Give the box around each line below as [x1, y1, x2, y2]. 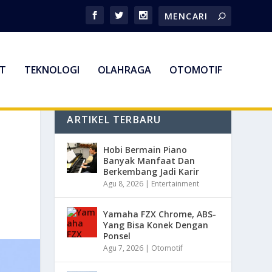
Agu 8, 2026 [103, 178, 144, 189]
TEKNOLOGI [24, 63, 80, 76]
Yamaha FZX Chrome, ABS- [103, 208, 217, 220]
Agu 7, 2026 [103, 242, 144, 253]
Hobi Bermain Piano [103, 143, 188, 155]
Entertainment [151, 178, 200, 189]
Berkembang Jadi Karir [103, 165, 200, 177]
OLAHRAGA [97, 63, 151, 76]
